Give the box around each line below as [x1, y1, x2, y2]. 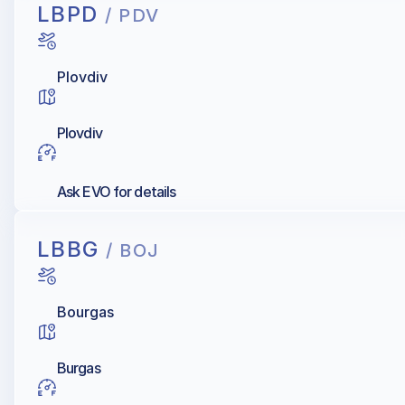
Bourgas [57, 303, 114, 321]
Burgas [57, 359, 100, 377]
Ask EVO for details [57, 183, 176, 201]
